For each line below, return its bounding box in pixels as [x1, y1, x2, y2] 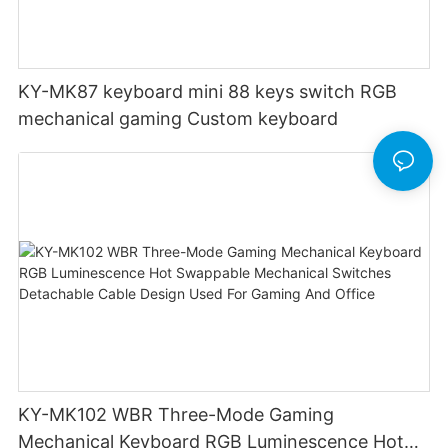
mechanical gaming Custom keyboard [18, 107, 339, 129]
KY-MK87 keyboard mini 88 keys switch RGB [18, 80, 398, 102]
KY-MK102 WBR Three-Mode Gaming [18, 404, 335, 425]
